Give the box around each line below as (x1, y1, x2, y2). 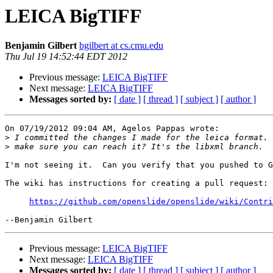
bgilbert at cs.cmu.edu (79, 40, 163, 51)
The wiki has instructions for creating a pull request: (5, 179, 268, 188)
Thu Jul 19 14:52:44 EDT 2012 (5, 51, 127, 62)
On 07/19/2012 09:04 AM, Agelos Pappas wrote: (5, 124, 219, 133)
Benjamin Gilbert (5, 40, 77, 51)
